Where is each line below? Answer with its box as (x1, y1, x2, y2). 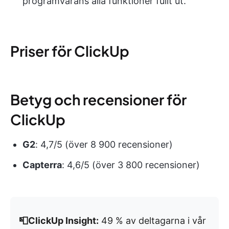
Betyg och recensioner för (10, 90, 187, 109)
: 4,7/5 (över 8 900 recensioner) (35, 139, 173, 150)
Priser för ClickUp (10, 42, 129, 60)
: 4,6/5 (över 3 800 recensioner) (62, 159, 200, 171)
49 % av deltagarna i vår (99, 215, 206, 226)
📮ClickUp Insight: (19, 215, 99, 226)
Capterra (22, 159, 62, 171)
